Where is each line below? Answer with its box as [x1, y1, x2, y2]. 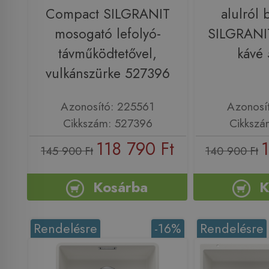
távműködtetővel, [58, 43, 157, 64]
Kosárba [93, 176, 148, 198]
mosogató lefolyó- [54, 23, 161, 44]
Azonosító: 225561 [61, 98, 154, 115]
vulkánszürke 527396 [45, 63, 170, 83]
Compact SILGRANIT [45, 4, 170, 24]
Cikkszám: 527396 [62, 115, 153, 132]
